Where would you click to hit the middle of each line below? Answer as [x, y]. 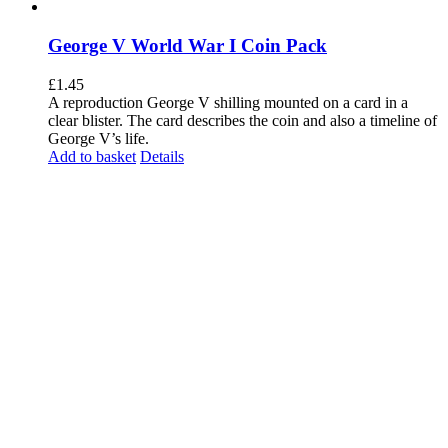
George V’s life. [98, 138]
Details [162, 156]
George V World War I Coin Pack [187, 45]
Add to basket [92, 156]
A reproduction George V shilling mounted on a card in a [228, 102]
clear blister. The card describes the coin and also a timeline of [242, 120]
